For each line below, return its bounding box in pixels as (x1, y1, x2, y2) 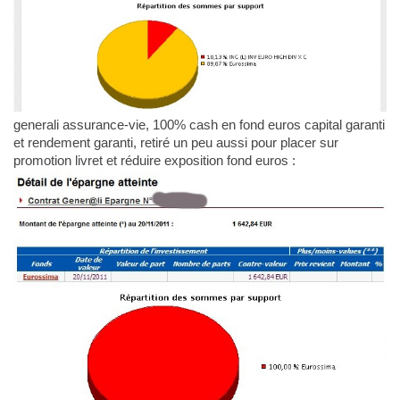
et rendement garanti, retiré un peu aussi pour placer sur (12, 135, 338, 151)
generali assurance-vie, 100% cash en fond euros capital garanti (12, 117, 385, 133)
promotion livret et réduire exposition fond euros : (12, 153, 296, 169)
